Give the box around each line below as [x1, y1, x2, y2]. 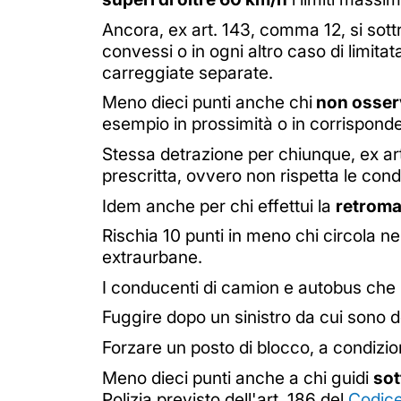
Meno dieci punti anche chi [102, 91, 312, 114]
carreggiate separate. [102, 61, 273, 83]
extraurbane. [102, 246, 202, 269]
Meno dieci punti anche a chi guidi [102, 366, 373, 388]
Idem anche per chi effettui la [102, 194, 336, 217]
